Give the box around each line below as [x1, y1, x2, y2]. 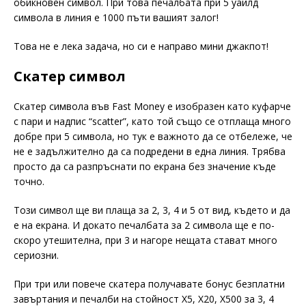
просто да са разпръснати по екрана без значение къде [14, 159, 276, 173]
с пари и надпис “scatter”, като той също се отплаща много [14, 114, 291, 128]
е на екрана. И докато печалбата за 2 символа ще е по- [14, 218, 275, 232]
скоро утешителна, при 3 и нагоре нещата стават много [14, 233, 277, 247]
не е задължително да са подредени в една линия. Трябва [14, 144, 286, 158]
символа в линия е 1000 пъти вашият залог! [14, 10, 219, 24]
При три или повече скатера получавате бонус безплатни [14, 277, 285, 290]
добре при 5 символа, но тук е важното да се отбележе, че [14, 129, 292, 143]
